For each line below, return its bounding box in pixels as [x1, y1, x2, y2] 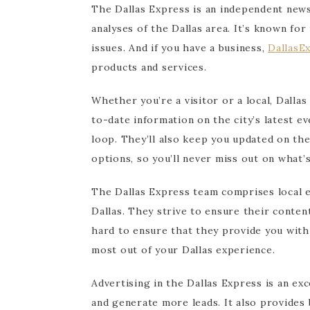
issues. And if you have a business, [91, 41, 268, 54]
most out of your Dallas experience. [91, 243, 275, 256]
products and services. [91, 60, 207, 73]
